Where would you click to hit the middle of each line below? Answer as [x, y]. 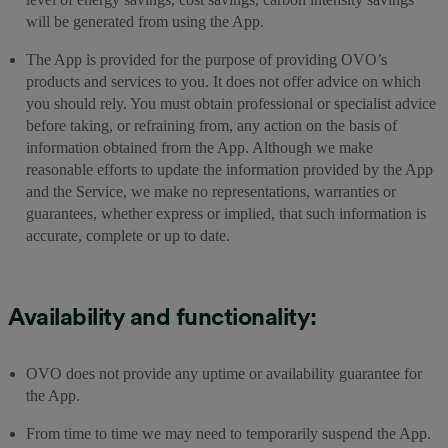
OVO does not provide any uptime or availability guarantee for [224, 373]
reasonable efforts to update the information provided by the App [229, 169]
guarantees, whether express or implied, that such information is [226, 213]
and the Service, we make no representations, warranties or [211, 191]
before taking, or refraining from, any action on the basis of [211, 125]
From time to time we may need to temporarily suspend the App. [228, 433]
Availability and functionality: [162, 316]
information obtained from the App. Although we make [199, 147]
